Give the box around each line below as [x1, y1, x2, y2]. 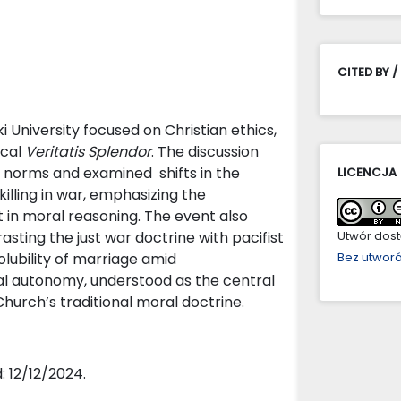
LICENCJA [337, 163, 397, 181]
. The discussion [151, 141, 259, 162]
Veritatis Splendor [25, 141, 151, 162]
